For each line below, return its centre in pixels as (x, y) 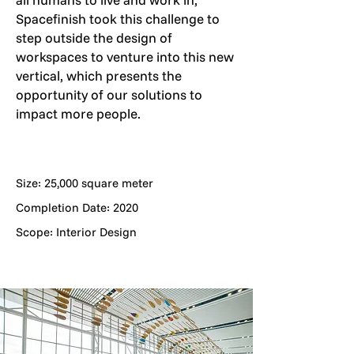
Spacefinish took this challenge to (118, 19)
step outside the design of (94, 38)
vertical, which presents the (99, 75)
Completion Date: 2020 (77, 207)
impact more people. (78, 113)
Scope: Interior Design (76, 232)
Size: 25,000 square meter (85, 183)
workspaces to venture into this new (125, 56)
